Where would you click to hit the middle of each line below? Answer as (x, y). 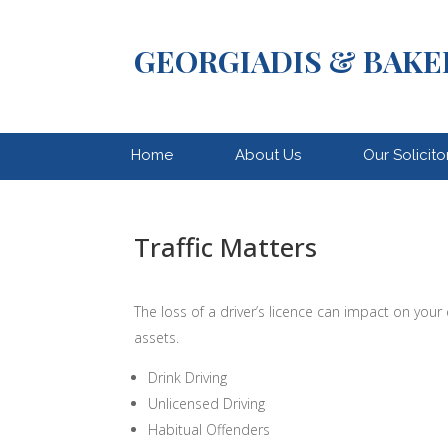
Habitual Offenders (209, 430)
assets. (157, 338)
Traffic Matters (226, 246)
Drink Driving (188, 378)
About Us (267, 154)
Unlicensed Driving (207, 404)
